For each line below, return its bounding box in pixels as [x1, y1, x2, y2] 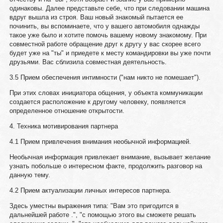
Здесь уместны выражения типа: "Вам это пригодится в [9, 202, 179, 210]
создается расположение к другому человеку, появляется [9, 98, 186, 106]
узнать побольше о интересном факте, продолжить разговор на [9, 162, 202, 170]
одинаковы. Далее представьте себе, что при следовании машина [9, 4, 210, 12]
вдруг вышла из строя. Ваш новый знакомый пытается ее [9, 13, 183, 21]
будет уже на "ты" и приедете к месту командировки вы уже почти [9, 49, 211, 57]
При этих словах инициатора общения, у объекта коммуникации [9, 89, 203, 97]
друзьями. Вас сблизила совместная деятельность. [9, 58, 167, 66]
